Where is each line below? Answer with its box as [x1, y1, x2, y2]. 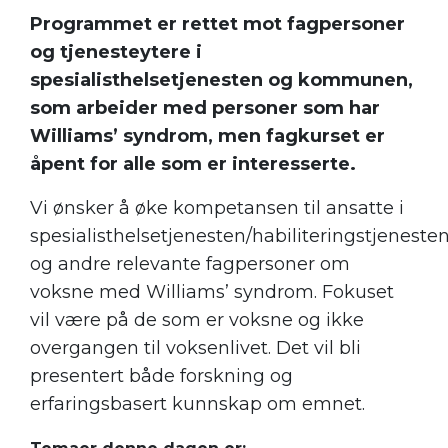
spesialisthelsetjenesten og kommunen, [30, 69, 413, 92]
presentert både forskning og [30, 365, 293, 388]
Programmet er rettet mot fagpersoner [30, 13, 405, 36]
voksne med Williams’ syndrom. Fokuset [30, 281, 394, 304]
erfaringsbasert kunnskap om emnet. [30, 393, 365, 416]
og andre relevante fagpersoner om [30, 253, 350, 276]
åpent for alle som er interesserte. [30, 153, 356, 176]
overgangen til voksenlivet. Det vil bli [30, 337, 361, 360]
